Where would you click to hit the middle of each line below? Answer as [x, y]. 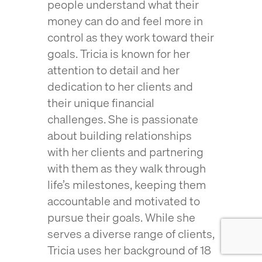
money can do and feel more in [125, 21]
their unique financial [101, 103]
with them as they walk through [126, 168]
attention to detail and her [113, 70]
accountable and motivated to [123, 201]
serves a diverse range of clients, [131, 234]
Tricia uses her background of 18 [129, 250]
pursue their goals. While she [121, 217]
